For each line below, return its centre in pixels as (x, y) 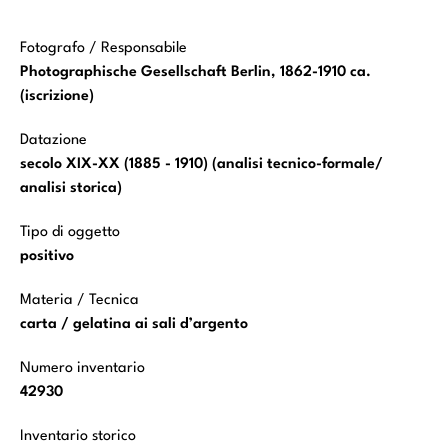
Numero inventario (82, 369)
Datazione (53, 141)
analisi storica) (71, 189)
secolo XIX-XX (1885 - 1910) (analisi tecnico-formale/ (201, 165)
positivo (47, 257)
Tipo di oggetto (70, 233)
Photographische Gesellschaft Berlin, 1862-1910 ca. (195, 73)
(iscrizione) (57, 97)
